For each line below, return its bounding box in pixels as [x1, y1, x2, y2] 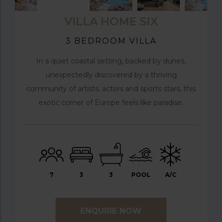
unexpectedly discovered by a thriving [45, 70, 177, 79]
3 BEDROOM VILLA [65, 36, 157, 46]
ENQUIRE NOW [80, 206, 142, 216]
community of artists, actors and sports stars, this [26, 84, 196, 93]
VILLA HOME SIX [64, 14, 158, 28]
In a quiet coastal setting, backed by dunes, [36, 56, 186, 65]
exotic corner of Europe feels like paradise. [39, 98, 183, 107]
